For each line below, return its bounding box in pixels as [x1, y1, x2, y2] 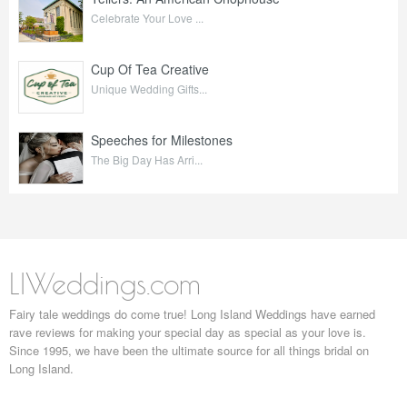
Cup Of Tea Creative [91, 60, 209, 79]
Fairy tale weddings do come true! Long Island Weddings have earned [9, 305, 375, 323]
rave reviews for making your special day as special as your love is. [9, 323, 366, 342]
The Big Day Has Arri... [91, 152, 203, 168]
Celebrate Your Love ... [91, 10, 203, 26]
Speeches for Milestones [91, 131, 233, 150]
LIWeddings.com [9, 266, 201, 302]
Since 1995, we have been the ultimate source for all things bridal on [9, 342, 369, 360]
